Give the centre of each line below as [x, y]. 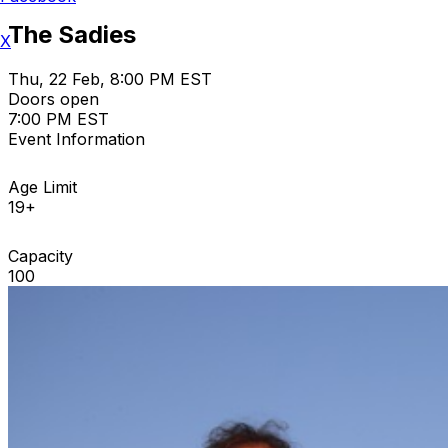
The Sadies [72, 34]
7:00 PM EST [58, 118]
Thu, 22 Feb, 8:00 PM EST [110, 78]
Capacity [40, 255]
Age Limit [42, 186]
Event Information [76, 138]
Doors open [53, 98]
